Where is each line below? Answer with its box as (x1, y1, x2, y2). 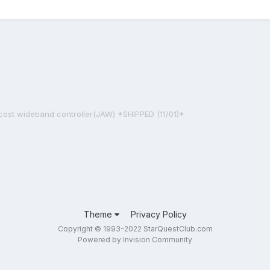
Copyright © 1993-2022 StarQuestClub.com (57, 224, 213, 233)
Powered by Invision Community (78, 235, 192, 244)
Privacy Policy (130, 209, 187, 219)
